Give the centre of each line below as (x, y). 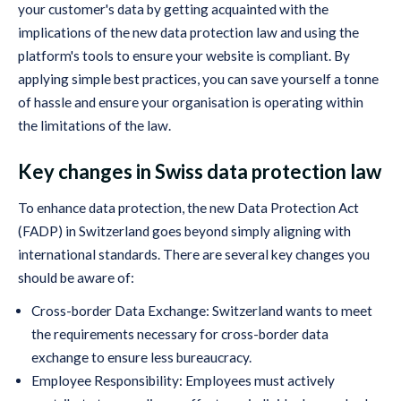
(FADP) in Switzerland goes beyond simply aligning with (184, 230)
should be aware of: (77, 277)
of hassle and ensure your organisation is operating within (191, 102)
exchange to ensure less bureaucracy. (142, 358)
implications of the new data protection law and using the (188, 33)
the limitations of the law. (96, 126)
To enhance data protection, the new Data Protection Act (188, 207)
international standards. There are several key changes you (194, 254)
